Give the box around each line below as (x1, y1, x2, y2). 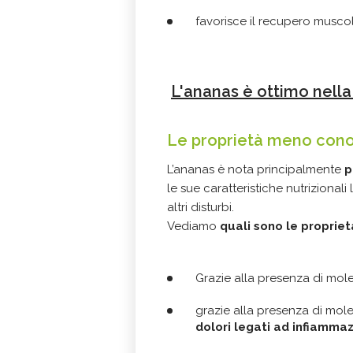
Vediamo (167, 219, 220, 234)
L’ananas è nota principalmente (167, 162, 344, 177)
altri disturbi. (167, 200, 234, 215)
